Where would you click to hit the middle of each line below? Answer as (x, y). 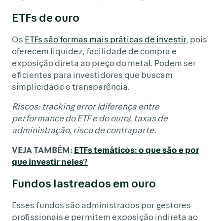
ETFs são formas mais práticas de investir (105, 39)
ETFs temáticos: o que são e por (137, 149)
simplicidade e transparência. (71, 86)
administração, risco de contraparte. (84, 129)
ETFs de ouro (46, 17)
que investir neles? (50, 161)
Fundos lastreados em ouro (84, 183)
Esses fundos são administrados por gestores (101, 204)
